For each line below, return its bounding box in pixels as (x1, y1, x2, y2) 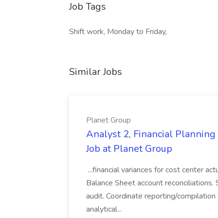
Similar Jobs (69, 65, 122, 78)
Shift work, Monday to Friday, (69, 26, 167, 37)
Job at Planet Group (86, 142, 172, 155)
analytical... (86, 204, 124, 215)
